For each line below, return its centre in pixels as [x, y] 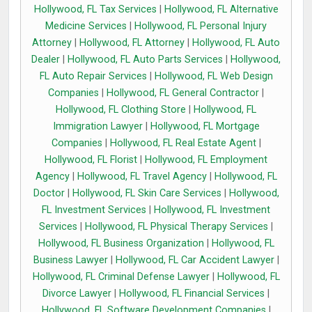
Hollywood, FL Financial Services [192, 294]
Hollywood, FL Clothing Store [121, 110]
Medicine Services [86, 26]
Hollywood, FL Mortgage [205, 126]
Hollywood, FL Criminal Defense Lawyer [121, 277]
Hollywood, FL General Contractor [183, 93]
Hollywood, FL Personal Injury [201, 26]
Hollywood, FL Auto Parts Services [145, 60]
